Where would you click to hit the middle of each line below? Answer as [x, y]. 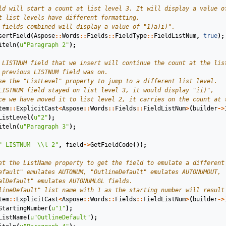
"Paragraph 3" [46, 127]
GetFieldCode [111, 145]
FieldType [131, 36]
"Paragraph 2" [46, 45]
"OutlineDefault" [62, 217]
